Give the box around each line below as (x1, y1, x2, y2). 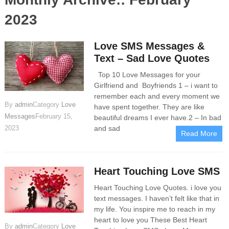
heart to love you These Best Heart (94, 216, 208, 224)
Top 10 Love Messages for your (94, 71, 201, 79)
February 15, (35, 112, 73, 121)
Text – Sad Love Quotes (94, 53, 210, 64)
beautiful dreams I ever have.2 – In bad (94, 113, 222, 122)
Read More (180, 129, 217, 138)
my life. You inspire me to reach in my (94, 205, 216, 213)
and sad (94, 124, 121, 132)
